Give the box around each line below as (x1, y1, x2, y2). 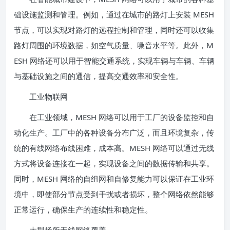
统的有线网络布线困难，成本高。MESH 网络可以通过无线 (14, 143, 214, 153)
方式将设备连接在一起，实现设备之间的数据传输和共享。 (14, 158, 214, 168)
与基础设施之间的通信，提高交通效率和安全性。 (14, 71, 183, 81)
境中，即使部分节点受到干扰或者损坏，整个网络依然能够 (14, 189, 214, 199)
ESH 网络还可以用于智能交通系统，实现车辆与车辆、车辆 (14, 55, 215, 66)
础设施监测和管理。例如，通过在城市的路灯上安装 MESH (14, 9, 214, 20)
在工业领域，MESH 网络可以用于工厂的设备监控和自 (14, 112, 214, 122)
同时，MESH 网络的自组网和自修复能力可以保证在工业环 (14, 174, 214, 184)
